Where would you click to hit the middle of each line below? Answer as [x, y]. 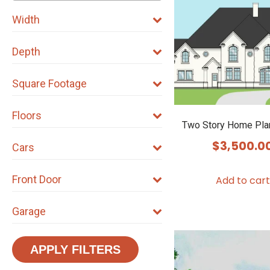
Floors [27, 115]
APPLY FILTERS [75, 249]
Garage [29, 211]
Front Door [37, 179]
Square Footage [49, 83]
